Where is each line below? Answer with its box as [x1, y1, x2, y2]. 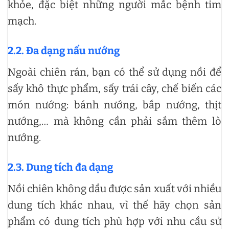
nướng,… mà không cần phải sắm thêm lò [8, 115, 221, 128]
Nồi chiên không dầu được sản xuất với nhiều [8, 182, 221, 195]
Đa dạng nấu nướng [26, 44, 120, 57]
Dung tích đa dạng [26, 161, 113, 174]
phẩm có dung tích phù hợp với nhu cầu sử [8, 215, 221, 228]
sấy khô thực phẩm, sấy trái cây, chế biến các [8, 82, 221, 95]
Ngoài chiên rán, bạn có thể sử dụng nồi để [8, 66, 221, 79]
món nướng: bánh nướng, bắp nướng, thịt [8, 99, 221, 111]
